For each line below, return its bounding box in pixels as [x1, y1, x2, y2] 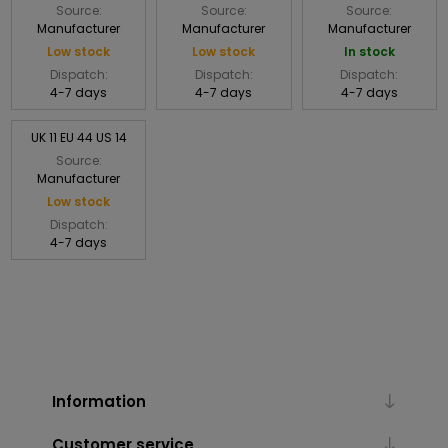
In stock [343, 42, 395, 60]
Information [51, 390, 146, 412]
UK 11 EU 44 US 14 [30, 128, 127, 146]
